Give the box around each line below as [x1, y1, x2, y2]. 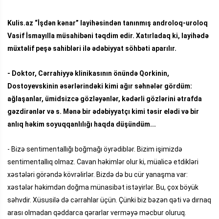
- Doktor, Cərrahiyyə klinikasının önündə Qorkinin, [7, 69, 169, 77]
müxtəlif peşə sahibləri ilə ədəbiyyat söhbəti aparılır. [7, 44, 176, 52]
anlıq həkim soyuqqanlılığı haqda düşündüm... [7, 120, 156, 128]
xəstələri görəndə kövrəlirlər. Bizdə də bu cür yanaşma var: [7, 170, 188, 178]
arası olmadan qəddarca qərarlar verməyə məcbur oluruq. [7, 208, 186, 217]
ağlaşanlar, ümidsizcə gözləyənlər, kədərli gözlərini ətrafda [7, 94, 202, 103]
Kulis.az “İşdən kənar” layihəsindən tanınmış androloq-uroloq [7, 19, 208, 27]
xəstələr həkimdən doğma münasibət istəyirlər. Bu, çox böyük [7, 183, 198, 191]
